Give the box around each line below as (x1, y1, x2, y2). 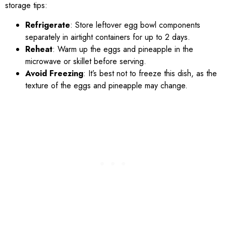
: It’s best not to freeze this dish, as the (83, 67, 217, 79)
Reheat (25, 43, 52, 55)
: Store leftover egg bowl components (70, 19, 200, 31)
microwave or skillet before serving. (25, 55, 146, 67)
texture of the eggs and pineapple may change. (25, 79, 188, 91)
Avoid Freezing (25, 67, 83, 79)
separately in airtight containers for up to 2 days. (25, 31, 190, 43)
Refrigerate (25, 19, 70, 31)
